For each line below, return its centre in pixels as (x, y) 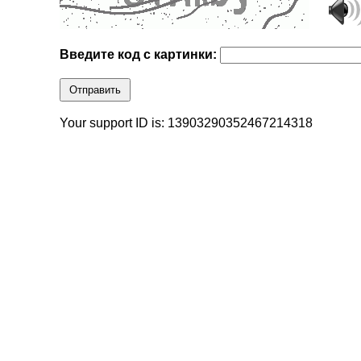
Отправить (95, 90)
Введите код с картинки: (140, 55)
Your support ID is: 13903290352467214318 (187, 123)
